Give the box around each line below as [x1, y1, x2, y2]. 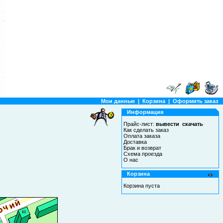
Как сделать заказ [123, 127, 169, 133]
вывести [156, 121, 179, 127]
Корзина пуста [123, 183, 160, 189]
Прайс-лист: [123, 121, 156, 127]
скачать [182, 121, 203, 127]
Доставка [123, 139, 147, 145]
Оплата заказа [123, 133, 160, 139]
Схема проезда [123, 151, 162, 157]
